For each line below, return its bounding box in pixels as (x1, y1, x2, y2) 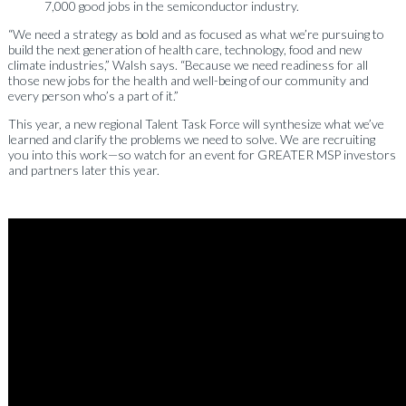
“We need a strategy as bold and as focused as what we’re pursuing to (7, 25, 384, 42)
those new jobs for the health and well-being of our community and (7, 72, 369, 88)
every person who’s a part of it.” (7, 87, 179, 103)
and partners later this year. (7, 161, 159, 178)
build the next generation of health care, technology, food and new (7, 41, 362, 57)
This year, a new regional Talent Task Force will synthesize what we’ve (7, 115, 384, 131)
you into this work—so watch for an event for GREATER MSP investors (7, 146, 396, 162)
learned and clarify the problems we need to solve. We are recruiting (7, 130, 375, 147)
